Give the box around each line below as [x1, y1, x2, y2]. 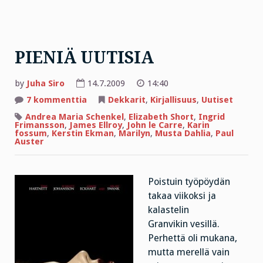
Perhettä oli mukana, [147, 232, 237, 244]
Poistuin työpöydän [147, 176, 230, 188]
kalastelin [147, 204, 208, 216]
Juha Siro [26, 77, 65, 89]
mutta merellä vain [147, 247, 230, 258]
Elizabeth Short [129, 112, 194, 123]
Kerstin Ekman [52, 128, 114, 139]
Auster [15, 136, 44, 147]
